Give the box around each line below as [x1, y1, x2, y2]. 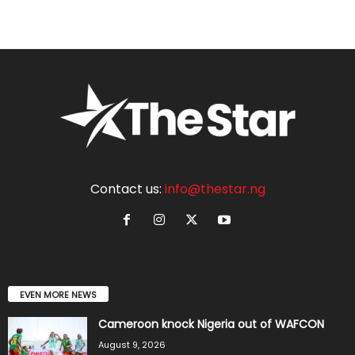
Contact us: [90, 179, 165, 198]
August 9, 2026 [98, 338, 166, 351]
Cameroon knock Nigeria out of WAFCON [98, 315, 324, 332]
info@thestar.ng [164, 179, 265, 198]
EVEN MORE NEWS [20, 288, 97, 301]
